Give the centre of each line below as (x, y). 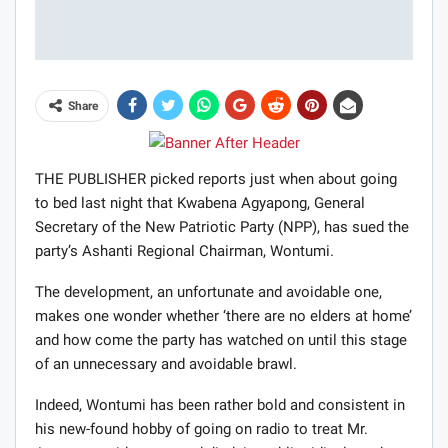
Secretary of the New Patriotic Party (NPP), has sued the (222, 227)
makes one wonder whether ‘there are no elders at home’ (223, 316)
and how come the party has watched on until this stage (221, 340)
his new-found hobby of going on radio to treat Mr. (201, 429)
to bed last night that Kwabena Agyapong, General (200, 203)
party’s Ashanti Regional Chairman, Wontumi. (184, 251)
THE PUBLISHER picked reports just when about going (216, 179)
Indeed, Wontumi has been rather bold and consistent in (220, 405)
